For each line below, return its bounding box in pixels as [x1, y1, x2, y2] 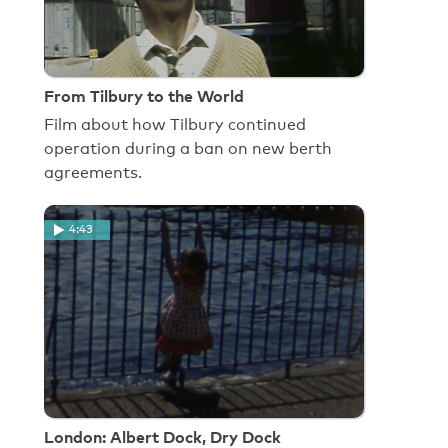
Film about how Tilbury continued [44, 114, 306, 134]
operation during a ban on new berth [44, 138, 332, 158]
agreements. [44, 162, 142, 182]
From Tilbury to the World [44, 85, 244, 106]
